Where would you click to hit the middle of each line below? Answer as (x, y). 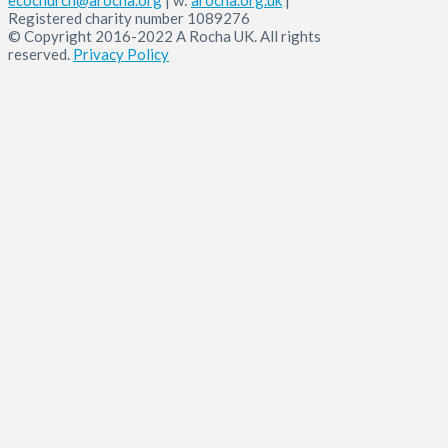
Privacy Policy (121, 53)
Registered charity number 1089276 (129, 17)
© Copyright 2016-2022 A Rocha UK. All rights (164, 35)
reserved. (40, 53)
